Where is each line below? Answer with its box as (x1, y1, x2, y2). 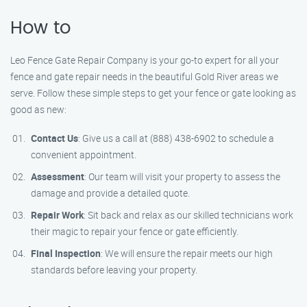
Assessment (31, 170, 84, 183)
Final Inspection (31, 247, 101, 260)
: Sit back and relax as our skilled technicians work (84, 208, 293, 221)
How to (10, 19, 71, 37)
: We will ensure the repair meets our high (101, 247, 273, 260)
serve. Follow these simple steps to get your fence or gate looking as (10, 86, 296, 99)
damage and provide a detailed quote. (31, 186, 190, 199)
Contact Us (31, 132, 78, 145)
